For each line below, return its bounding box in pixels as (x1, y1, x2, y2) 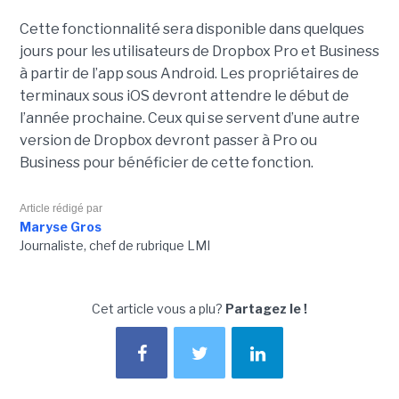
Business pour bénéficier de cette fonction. (19, 154, 313, 172)
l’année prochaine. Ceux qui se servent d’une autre (19, 110, 360, 127)
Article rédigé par (19, 202, 102, 216)
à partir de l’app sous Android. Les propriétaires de (19, 65, 359, 83)
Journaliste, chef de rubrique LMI (19, 238, 210, 254)
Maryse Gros (19, 219, 102, 235)
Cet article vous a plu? (92, 301, 225, 317)
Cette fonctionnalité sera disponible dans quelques (19, 20, 364, 38)
